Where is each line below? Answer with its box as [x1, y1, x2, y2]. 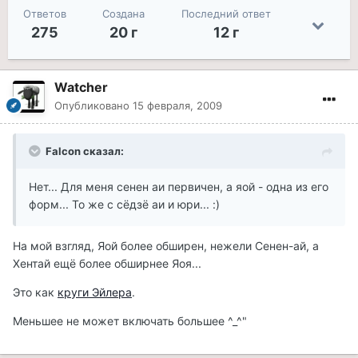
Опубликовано [54, 99, 133, 113]
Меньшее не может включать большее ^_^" [13, 314, 247, 328]
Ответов [22, 7, 66, 21]
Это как [13, 285, 58, 300]
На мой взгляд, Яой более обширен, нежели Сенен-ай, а [13, 239, 319, 253]
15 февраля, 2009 [133, 99, 222, 113]
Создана [102, 7, 145, 21]
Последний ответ [181, 7, 272, 21]
